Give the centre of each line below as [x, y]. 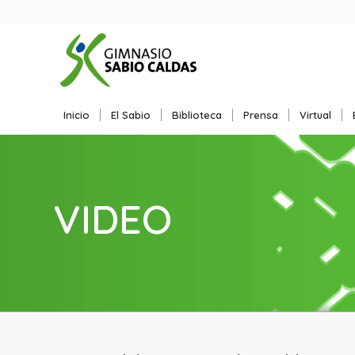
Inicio [76, 115]
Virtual [315, 115]
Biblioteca [197, 115]
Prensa [261, 115]
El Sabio [131, 115]
